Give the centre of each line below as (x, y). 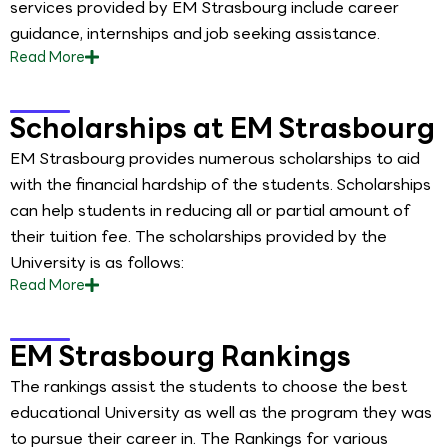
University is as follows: (97, 262)
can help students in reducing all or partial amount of (210, 210)
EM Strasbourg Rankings (180, 356)
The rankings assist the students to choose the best (208, 387)
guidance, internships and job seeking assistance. (195, 34)
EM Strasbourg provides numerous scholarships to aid (215, 158)
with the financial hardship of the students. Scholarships (220, 184)
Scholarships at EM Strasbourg (222, 127)
